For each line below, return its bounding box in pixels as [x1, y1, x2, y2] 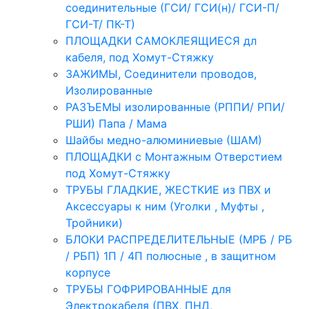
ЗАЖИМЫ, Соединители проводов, [66, 67, 257, 81]
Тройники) [66, 216, 123, 230]
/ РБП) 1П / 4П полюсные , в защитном [66, 249, 276, 263]
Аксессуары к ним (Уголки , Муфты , [66, 199, 264, 213]
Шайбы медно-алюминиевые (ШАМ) [66, 133, 262, 147]
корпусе [66, 266, 110, 279]
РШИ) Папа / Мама [66, 117, 167, 130]
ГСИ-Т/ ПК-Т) [66, 17, 135, 31]
